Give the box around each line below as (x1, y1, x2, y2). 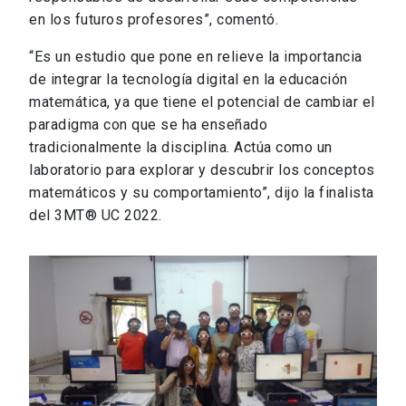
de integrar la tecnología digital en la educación (29, 70, 348, 88)
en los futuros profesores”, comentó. (29, 10, 278, 28)
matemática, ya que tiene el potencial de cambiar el (29, 92, 375, 111)
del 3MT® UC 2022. (29, 206, 162, 224)
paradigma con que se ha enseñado (29, 115, 267, 133)
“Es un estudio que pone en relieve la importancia (29, 47, 362, 65)
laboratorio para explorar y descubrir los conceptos (29, 160, 375, 179)
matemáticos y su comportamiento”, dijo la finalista (29, 183, 374, 201)
